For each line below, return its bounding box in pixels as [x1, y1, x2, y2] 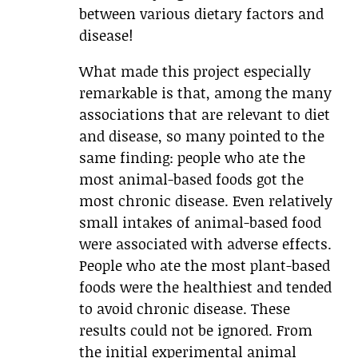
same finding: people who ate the [79, 147, 305, 169]
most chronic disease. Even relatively [79, 190, 332, 212]
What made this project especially [79, 61, 311, 82]
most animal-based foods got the [79, 169, 304, 190]
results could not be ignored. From [79, 320, 312, 341]
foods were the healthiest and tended [79, 276, 332, 298]
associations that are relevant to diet [79, 104, 330, 125]
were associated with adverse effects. [79, 233, 332, 255]
